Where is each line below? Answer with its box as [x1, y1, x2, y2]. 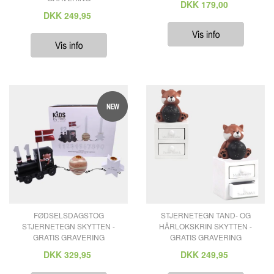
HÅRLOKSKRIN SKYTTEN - [159, 220, 252, 231]
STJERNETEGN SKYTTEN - [22, 220, 115, 231]
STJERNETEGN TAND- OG [160, 209, 251, 220]
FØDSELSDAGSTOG [33, 209, 104, 220]
